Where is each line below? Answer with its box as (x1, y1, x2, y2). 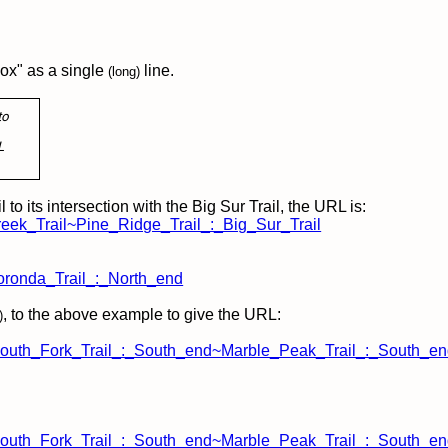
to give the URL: (167, 306, 282, 323)
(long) (108, 64, 141, 79)
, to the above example (3, 306, 168, 323)
